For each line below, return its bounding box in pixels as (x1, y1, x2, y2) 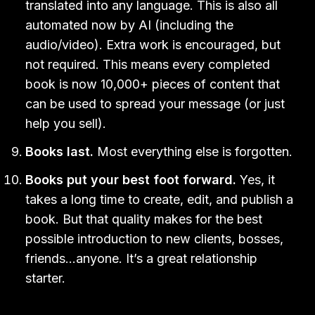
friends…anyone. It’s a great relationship (25, 250, 257, 266)
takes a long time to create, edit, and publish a (25, 191, 293, 207)
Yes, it (236, 172, 275, 187)
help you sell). (25, 115, 106, 131)
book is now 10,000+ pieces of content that (25, 76, 280, 91)
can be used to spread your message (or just (25, 96, 285, 111)
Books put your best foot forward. (25, 172, 236, 187)
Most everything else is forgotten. (94, 143, 292, 159)
